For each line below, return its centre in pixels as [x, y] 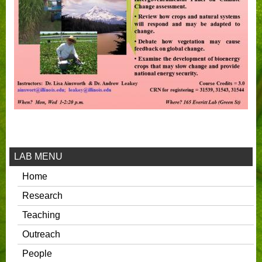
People [37, 253]
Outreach [42, 234]
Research [43, 195]
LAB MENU [39, 156]
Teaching [42, 215]
